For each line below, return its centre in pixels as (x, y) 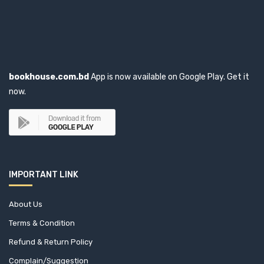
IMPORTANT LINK (44, 175)
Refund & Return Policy (51, 242)
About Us (26, 204)
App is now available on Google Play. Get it (169, 77)
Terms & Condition (42, 223)
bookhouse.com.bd (49, 77)
